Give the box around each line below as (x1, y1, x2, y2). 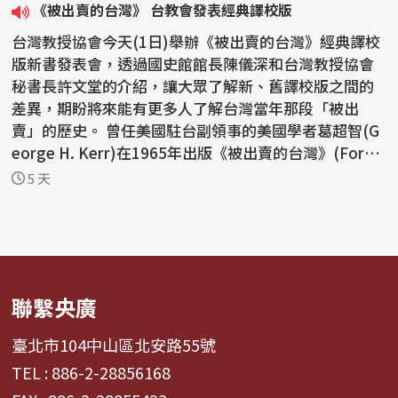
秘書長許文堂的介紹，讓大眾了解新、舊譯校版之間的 (12, 74, 375, 97)
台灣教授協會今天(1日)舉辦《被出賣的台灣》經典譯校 (12, 29, 381, 52)
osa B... (12, 163, 67, 186)
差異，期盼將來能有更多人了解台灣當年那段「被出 (12, 96, 360, 119)
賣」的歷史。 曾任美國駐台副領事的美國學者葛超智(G (12, 118, 107, 141)
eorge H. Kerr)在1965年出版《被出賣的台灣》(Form (12, 140, 379, 163)
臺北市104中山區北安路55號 (12, 333, 217, 357)
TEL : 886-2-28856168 (12, 361, 171, 385)
